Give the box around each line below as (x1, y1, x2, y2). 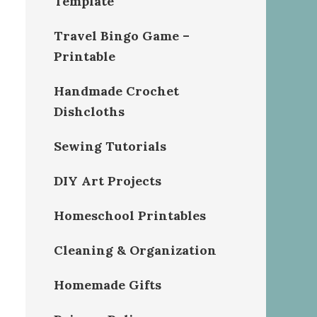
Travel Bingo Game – (54, 28, 190, 44)
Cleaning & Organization (54, 242, 217, 258)
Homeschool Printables (54, 207, 206, 224)
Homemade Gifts (54, 277, 161, 293)
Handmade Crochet (54, 83, 179, 99)
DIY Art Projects (54, 173, 161, 189)
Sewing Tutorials (54, 138, 166, 154)
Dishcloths (54, 103, 125, 120)
